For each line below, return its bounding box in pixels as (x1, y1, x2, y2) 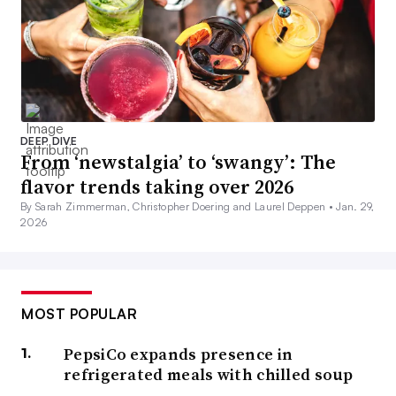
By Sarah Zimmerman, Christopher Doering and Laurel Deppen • (20, 200, 337, 214)
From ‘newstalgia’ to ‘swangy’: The (20, 148, 336, 176)
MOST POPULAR (21, 305, 137, 324)
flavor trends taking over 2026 (20, 173, 293, 201)
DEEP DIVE (20, 134, 77, 148)
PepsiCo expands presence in (64, 343, 293, 366)
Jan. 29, (336, 200, 375, 214)
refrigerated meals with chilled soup (64, 363, 354, 386)
